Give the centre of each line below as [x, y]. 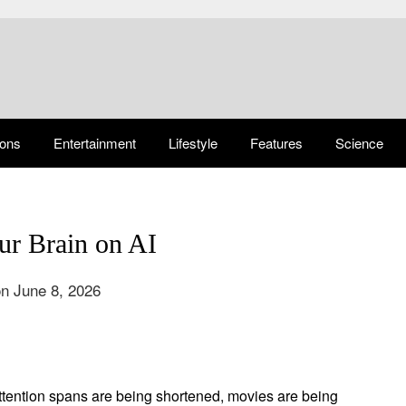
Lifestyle [193, 143]
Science [359, 143]
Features [276, 143]
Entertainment [95, 143]
